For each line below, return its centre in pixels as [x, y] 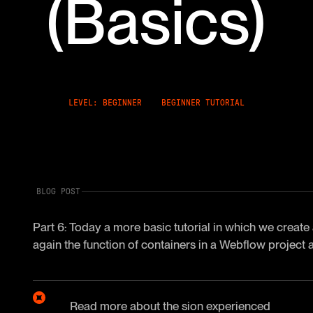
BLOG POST [59, 191]
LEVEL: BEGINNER [105, 103]
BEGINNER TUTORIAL [203, 103]
